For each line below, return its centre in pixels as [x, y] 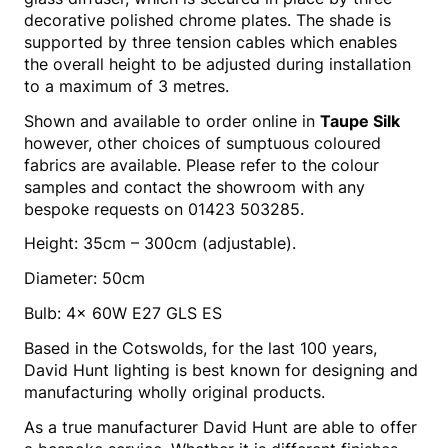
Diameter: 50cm [84, 278]
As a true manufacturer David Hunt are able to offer [220, 426]
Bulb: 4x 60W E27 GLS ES [123, 312]
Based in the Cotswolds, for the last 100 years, [200, 347]
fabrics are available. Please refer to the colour [201, 164]
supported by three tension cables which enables [210, 41]
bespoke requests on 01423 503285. [164, 208]
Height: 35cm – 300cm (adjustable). [160, 243]
